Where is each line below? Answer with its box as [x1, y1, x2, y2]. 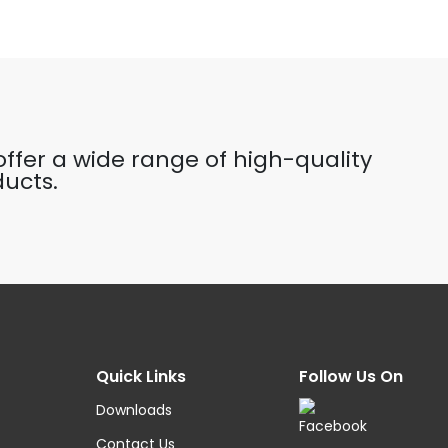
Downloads [95, 400, 172, 420]
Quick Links [95, 365, 186, 388]
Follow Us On [298, 365, 403, 388]
